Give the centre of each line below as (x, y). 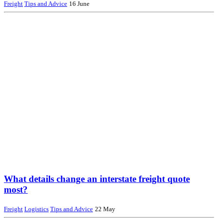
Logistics (36, 209)
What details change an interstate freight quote (97, 179)
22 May (105, 209)
